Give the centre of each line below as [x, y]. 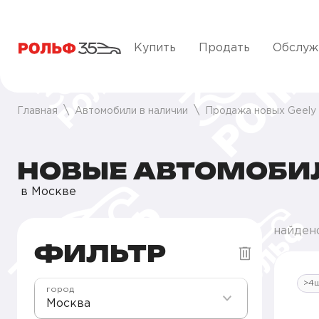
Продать [224, 48]
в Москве [47, 192]
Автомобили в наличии [131, 111]
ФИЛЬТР [100, 253]
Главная [37, 111]
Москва [68, 304]
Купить [155, 48]
